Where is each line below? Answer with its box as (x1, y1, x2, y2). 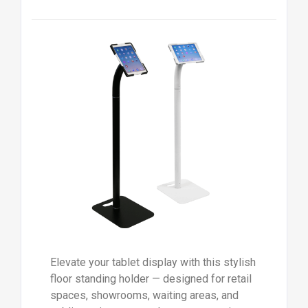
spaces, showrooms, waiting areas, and (49, 288, 239, 302)
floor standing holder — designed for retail (49, 272, 252, 285)
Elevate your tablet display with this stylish (49, 255, 256, 269)
